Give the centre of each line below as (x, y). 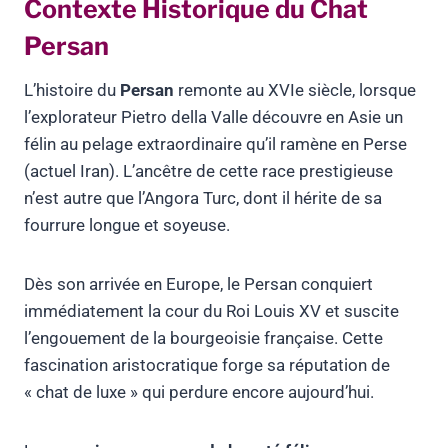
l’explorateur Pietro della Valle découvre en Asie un (213, 117)
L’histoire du (72, 90)
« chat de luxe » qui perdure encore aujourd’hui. (199, 392)
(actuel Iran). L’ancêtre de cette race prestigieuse (208, 171)
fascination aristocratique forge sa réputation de (207, 365)
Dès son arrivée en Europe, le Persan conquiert (198, 284)
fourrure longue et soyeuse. (127, 225)
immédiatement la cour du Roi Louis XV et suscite (211, 311)
